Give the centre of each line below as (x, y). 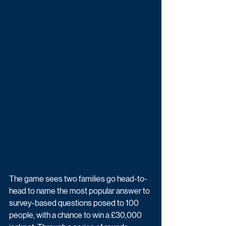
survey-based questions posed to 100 (75, 203)
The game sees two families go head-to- (78, 179)
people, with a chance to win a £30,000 (76, 215)
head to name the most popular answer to (80, 191)
